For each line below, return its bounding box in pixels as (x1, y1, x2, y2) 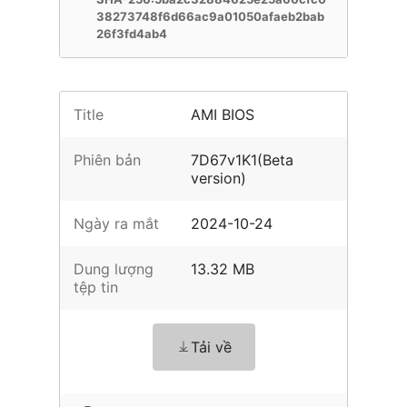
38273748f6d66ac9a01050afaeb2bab (96, 9, 324, 24)
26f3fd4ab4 (96, 26, 167, 41)
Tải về (190, 338, 232, 356)
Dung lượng (74, 260, 154, 278)
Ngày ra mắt (74, 214, 159, 233)
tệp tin (74, 278, 118, 296)
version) (191, 169, 247, 187)
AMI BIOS (191, 105, 255, 124)
